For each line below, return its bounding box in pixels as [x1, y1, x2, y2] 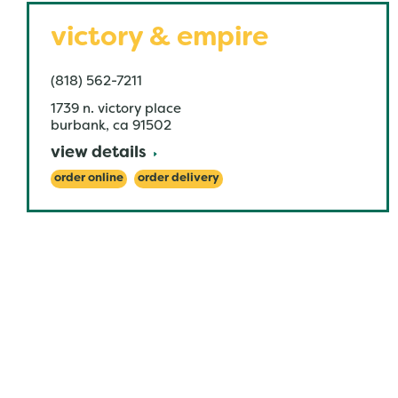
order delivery [138, 173, 219, 184]
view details [51, 146, 147, 161]
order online [54, 173, 123, 184]
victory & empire [51, 26, 268, 52]
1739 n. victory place [51, 103, 181, 115]
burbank [51, 120, 106, 132]
